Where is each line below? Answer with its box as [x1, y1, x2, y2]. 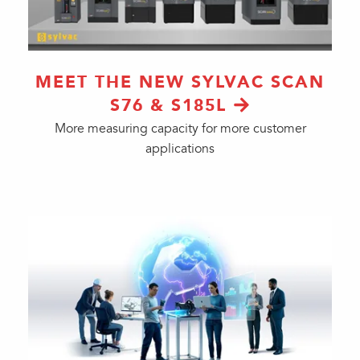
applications [145, 141, 215, 157]
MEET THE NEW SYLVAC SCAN [35, 72, 325, 92]
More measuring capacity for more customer [54, 121, 306, 137]
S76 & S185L [110, 95, 227, 116]
